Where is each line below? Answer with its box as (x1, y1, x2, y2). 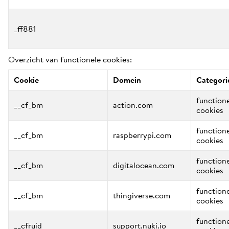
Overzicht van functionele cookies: (8, 53, 132, 65)
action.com (113, 99, 153, 111)
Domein (113, 74, 141, 86)
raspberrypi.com (113, 129, 171, 141)
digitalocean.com (113, 159, 174, 171)
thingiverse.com (113, 189, 170, 201)
